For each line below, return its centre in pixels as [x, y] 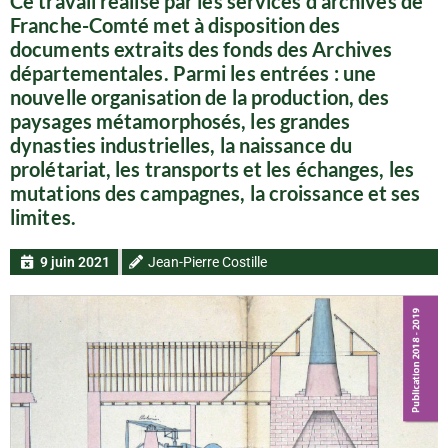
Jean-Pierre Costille [207, 262]
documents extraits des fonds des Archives [201, 49]
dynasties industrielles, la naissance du [181, 145]
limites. [43, 217]
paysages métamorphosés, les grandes [180, 121]
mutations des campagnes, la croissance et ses [215, 193]
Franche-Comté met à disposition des [175, 25]
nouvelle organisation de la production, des [200, 97]
